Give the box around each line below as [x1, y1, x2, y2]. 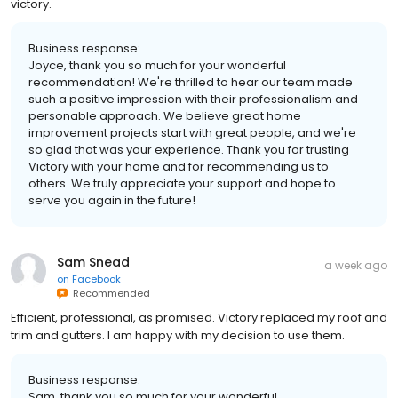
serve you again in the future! [28, 191, 195, 209]
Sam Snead [57, 252, 130, 271]
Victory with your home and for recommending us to [28, 157, 329, 175]
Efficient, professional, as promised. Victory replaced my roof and [11, 308, 387, 326]
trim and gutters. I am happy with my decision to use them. [11, 326, 345, 344]
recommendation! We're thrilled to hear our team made [28, 73, 353, 91]
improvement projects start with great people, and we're [28, 123, 356, 141]
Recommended [68, 285, 150, 300]
